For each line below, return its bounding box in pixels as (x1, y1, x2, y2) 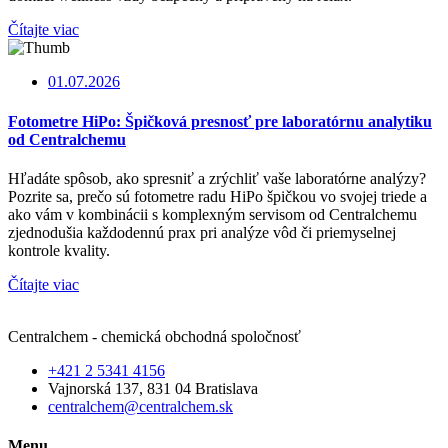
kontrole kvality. (8, 242, 110, 259)
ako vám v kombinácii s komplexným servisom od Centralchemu (8, 206, 417, 223)
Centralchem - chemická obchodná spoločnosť (8, 328, 301, 345)
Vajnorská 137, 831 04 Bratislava (48, 380, 258, 397)
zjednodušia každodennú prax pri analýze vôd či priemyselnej (8, 224, 396, 241)
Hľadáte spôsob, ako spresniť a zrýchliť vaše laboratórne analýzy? (8, 170, 426, 187)
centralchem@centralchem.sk (48, 398, 233, 415)
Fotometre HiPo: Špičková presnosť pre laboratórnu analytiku (8, 112, 432, 130)
